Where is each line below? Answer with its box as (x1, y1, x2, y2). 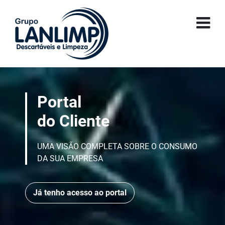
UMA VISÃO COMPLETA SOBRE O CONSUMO (37, 142, 197, 151)
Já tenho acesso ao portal (33, 188, 127, 197)
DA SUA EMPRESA (37, 154, 103, 163)
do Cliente (37, 111, 109, 131)
